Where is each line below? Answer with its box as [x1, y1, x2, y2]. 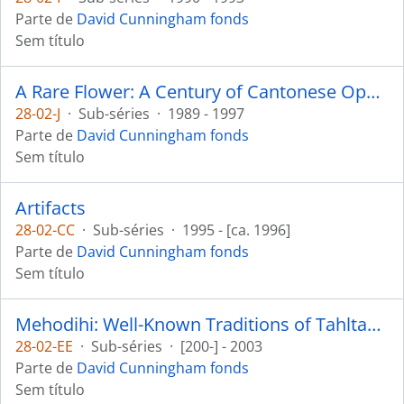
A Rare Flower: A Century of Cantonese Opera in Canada [366, 79, 381, 104]
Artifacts [15, 196, 86, 220]
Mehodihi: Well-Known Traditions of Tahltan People [367, 312, 381, 336]
